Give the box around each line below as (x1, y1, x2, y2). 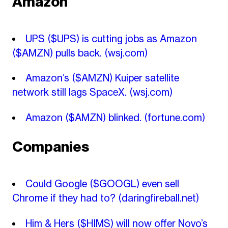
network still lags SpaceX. (12, 86, 129, 99)
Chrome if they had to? (12, 192, 118, 205)
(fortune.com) (144, 111, 205, 124)
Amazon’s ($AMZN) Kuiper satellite (25, 72, 179, 84)
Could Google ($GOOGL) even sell (25, 178, 179, 190)
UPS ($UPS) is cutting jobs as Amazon (25, 32, 197, 45)
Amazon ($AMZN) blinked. (25, 111, 144, 124)
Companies (12, 138, 89, 156)
